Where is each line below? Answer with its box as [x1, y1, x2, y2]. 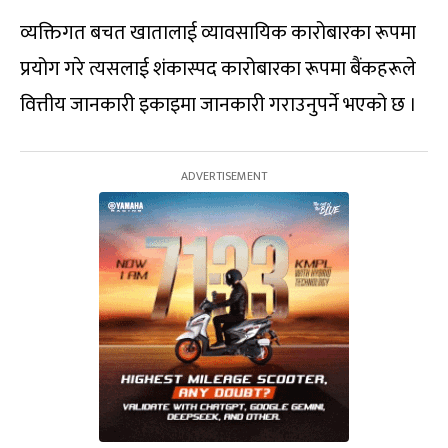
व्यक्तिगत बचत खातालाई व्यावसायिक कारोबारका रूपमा [20, 16, 416, 51]
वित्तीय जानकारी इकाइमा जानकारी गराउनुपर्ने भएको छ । [20, 88, 417, 123]
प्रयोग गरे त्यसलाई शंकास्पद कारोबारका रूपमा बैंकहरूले [20, 52, 416, 87]
